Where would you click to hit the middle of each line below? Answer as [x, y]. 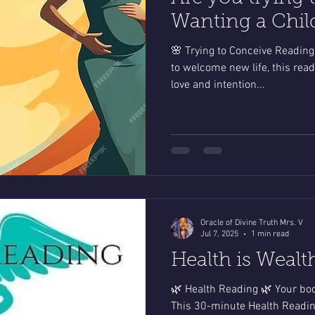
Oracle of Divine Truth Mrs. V [252, 223]
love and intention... [218, 85]
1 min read [270, 234]
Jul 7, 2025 [219, 234]
